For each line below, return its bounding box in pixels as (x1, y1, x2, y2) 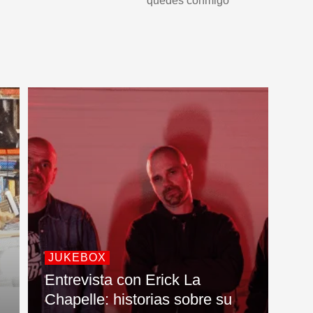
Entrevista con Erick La (45, 271, 201, 289)
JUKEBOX (48, 252, 106, 264)
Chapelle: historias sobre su (45, 291, 232, 309)
